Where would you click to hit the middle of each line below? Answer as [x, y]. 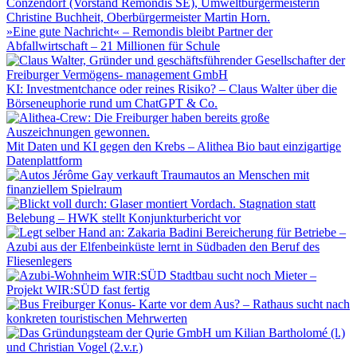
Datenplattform [44, 161]
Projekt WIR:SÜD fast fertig [78, 290]
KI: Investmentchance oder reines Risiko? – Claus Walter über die [172, 89]
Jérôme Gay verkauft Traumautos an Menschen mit [179, 175]
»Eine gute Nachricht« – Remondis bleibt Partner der [139, 32]
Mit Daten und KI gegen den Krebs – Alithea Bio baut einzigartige [174, 147]
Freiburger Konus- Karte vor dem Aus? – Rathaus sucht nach [194, 304]
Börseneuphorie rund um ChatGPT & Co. [112, 104]
